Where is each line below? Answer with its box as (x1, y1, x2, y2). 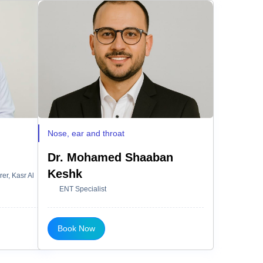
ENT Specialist (59, 184, 106, 193)
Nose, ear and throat (48, 128, 124, 138)
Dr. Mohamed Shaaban (48, 150, 173, 164)
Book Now (58, 223, 95, 233)
